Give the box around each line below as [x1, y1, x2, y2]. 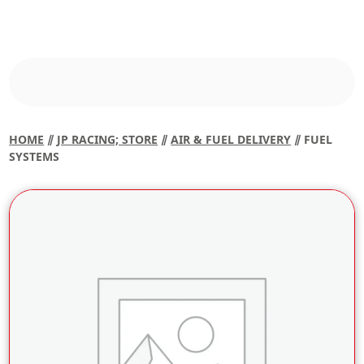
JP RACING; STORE [57, 132, 158, 147]
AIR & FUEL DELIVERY [171, 132, 292, 147]
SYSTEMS [9, 149, 60, 164]
